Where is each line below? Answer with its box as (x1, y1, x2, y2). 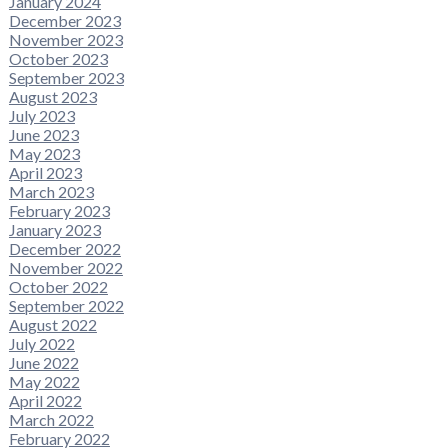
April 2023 (8, 162, 82, 182)
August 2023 (8, 86, 97, 106)
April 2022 (8, 390, 82, 410)
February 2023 (8, 200, 110, 220)
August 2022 (8, 314, 97, 334)
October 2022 (8, 276, 108, 296)
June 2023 (8, 124, 79, 144)
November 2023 (8, 29, 123, 49)
